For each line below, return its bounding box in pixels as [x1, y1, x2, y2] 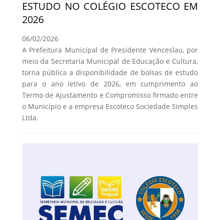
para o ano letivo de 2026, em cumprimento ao [22, 79, 198, 88]
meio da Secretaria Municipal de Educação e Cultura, [22, 56, 198, 66]
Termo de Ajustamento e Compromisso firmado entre [22, 90, 198, 100]
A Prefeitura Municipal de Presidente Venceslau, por [22, 45, 198, 55]
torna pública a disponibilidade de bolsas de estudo [22, 67, 198, 77]
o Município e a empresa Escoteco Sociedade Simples [22, 101, 198, 111]
